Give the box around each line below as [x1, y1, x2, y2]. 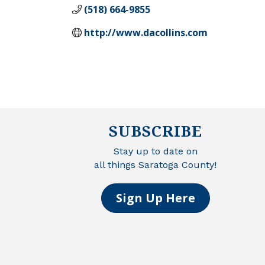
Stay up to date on [113, 145, 198, 157]
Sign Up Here [115, 189, 195, 206]
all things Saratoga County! [94, 159, 216, 170]
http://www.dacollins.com [84, 25, 208, 39]
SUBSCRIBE [108, 119, 202, 141]
